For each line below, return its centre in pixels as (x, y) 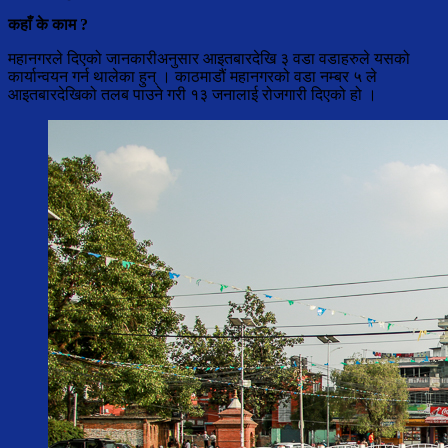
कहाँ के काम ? (48, 25)
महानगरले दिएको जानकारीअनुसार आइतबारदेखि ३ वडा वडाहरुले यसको (209, 59)
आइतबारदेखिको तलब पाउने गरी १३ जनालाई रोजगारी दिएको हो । (192, 95)
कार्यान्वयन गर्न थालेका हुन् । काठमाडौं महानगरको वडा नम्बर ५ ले (192, 77)
